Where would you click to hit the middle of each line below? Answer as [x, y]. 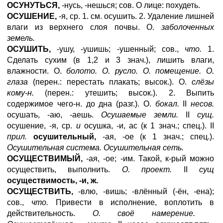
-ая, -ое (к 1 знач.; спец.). [155, 137]
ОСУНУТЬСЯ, [33, 5]
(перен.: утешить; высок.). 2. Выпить [130, 93]
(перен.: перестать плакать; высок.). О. [110, 82]
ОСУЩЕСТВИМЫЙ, [45, 159]
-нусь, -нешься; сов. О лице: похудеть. [130, 5]
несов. [202, 104]
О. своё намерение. [153, 213]
